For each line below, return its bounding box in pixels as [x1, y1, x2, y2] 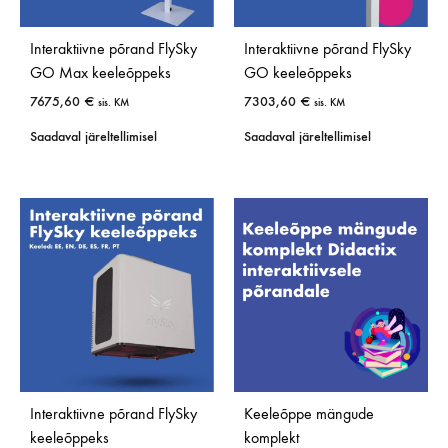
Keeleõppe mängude [244, 404, 374, 424]
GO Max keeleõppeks [30, 63, 171, 83]
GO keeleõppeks [244, 63, 352, 83]
